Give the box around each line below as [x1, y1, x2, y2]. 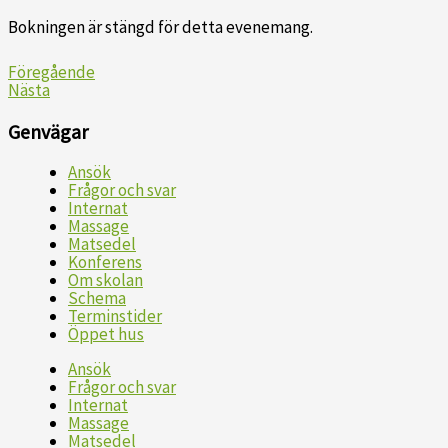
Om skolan [68, 269, 143, 292]
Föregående [8, 60, 95, 83]
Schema [68, 287, 126, 310]
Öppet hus [68, 323, 144, 346]
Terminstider [68, 305, 162, 328]
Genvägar [8, 118, 88, 144]
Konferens [68, 251, 142, 274]
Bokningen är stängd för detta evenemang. [8, 15, 313, 38]
